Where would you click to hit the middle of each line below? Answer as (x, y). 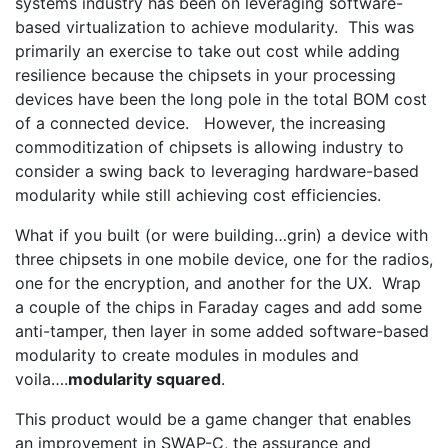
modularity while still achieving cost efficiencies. (198, 195)
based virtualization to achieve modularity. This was (214, 27)
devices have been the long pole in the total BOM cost (221, 99)
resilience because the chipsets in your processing (205, 75)
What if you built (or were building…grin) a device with (221, 235)
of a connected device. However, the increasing (200, 123)
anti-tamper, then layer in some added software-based (222, 331)
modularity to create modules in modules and (187, 355)
